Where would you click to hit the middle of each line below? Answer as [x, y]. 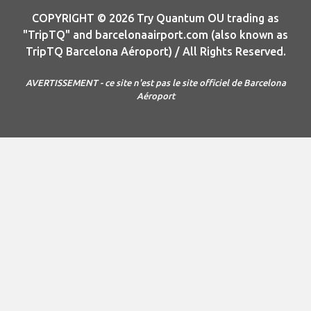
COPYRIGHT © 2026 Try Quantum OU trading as [155, 18]
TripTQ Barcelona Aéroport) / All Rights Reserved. [155, 52]
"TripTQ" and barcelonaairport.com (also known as [155, 35]
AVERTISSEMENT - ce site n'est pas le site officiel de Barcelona [155, 83]
